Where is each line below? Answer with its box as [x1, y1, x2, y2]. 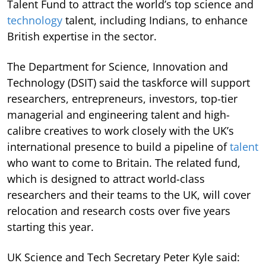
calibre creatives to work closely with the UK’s [7, 123, 234, 138]
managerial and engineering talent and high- [7, 107, 230, 122]
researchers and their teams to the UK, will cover [7, 188, 251, 202]
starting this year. [7, 220, 94, 235]
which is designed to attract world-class [7, 172, 205, 186]
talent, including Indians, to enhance [62, 13, 248, 28]
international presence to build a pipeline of [7, 140, 230, 154]
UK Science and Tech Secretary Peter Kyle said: [7, 250, 240, 265]
